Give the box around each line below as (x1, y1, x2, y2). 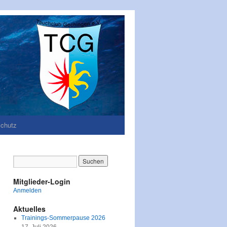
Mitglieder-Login (13, 176, 70, 186)
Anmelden (13, 187, 42, 194)
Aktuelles (13, 204, 46, 214)
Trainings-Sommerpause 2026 (21, 214, 105, 221)
